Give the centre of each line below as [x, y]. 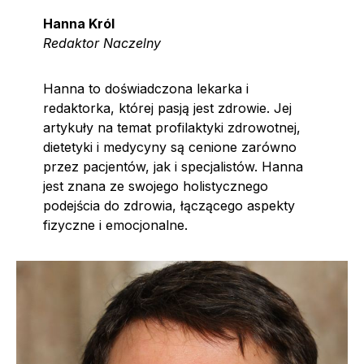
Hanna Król [78, 23]
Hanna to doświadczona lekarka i [145, 88]
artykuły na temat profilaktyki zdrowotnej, [171, 127]
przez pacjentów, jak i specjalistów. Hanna [173, 166]
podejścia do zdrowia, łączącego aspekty [169, 205]
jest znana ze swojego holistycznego [155, 186]
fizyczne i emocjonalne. [115, 225]
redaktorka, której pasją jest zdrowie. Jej [167, 108]
